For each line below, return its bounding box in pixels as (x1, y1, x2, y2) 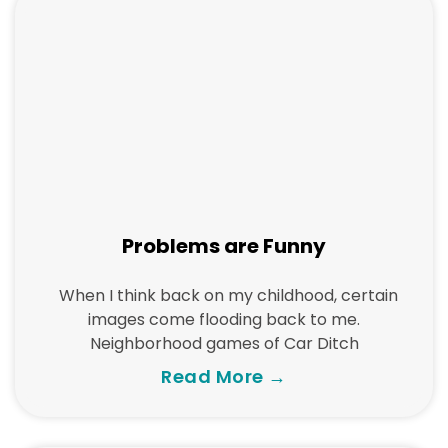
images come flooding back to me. (88, 308, 360, 331)
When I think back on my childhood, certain (50, 284, 398, 307)
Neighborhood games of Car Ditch (89, 332, 359, 355)
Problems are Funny (122, 232, 326, 260)
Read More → (161, 364, 287, 389)
